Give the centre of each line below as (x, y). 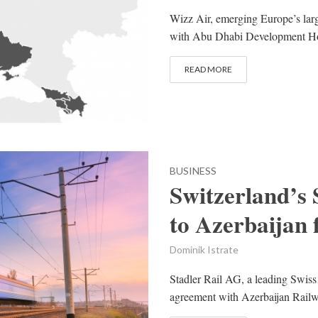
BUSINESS (193, 170)
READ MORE (208, 69)
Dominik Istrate (204, 249)
